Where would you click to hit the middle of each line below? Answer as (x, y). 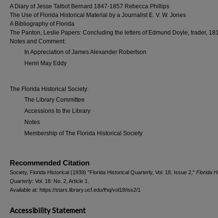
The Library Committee (54, 100)
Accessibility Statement (48, 210)
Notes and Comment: (38, 41)
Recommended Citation (50, 163)
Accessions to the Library (57, 111)
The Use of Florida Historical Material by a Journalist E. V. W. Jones (98, 15)
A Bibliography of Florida (42, 24)
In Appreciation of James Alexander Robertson (85, 52)
